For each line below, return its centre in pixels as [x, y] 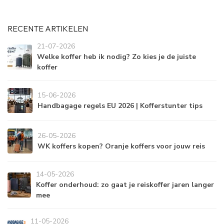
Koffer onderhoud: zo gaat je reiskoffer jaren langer [125, 185]
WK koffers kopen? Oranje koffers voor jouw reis [121, 146]
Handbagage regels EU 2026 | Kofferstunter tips [120, 106]
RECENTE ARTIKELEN [48, 29]
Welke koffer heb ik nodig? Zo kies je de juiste [117, 57]
